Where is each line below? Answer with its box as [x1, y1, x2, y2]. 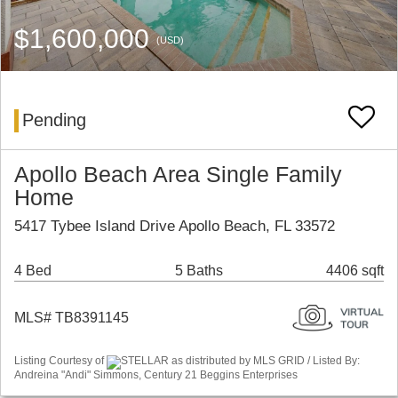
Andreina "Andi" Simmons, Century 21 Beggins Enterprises [14, 368, 298, 381]
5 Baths [174, 263, 223, 279]
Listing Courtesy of [14, 354, 107, 368]
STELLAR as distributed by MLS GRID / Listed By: [121, 354, 360, 368]
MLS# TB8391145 [14, 310, 129, 326]
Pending [22, 110, 86, 131]
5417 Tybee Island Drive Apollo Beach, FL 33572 [14, 218, 335, 235]
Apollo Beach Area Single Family [14, 163, 342, 187]
